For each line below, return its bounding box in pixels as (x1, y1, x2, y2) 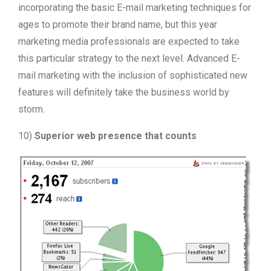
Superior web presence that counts (34, 130, 197, 142)
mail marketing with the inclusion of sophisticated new (18, 70, 247, 81)
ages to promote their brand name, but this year (18, 19, 217, 30)
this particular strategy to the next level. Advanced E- (18, 53, 240, 64)
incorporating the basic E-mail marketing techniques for (18, 2, 251, 13)
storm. (18, 103, 45, 115)
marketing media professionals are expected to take (18, 36, 240, 47)
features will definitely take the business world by (18, 87, 229, 98)
